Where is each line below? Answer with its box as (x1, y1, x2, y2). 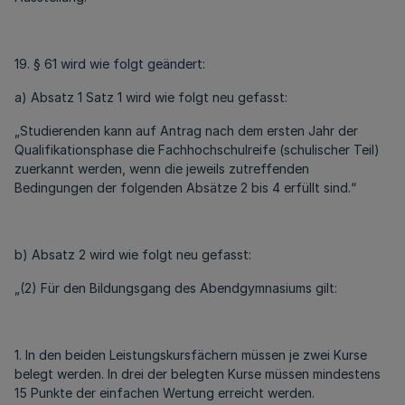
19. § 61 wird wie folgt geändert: (14, 56, 205, 71)
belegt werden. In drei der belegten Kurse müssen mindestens (14, 366, 381, 381)
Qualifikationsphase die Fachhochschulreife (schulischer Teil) (14, 142, 380, 157)
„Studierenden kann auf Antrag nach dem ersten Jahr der (14, 123, 358, 138)
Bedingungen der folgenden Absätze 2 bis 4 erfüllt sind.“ (14, 180, 356, 195)
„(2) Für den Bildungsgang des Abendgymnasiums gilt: (14, 280, 337, 296)
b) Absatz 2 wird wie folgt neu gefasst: (14, 247, 251, 262)
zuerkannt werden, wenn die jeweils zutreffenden (14, 161, 309, 176)
